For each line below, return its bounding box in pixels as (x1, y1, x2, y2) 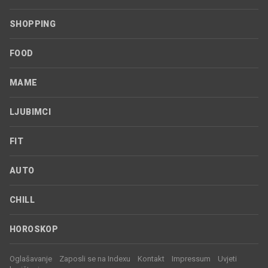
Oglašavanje (10, 254, 52, 263)
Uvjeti (218, 254, 237, 263)
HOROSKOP (10, 224, 59, 234)
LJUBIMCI (10, 107, 51, 117)
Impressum (172, 254, 211, 263)
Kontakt (138, 254, 165, 263)
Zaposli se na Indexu (59, 254, 130, 263)
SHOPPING (10, 19, 56, 29)
